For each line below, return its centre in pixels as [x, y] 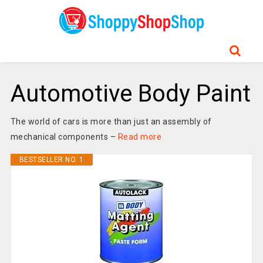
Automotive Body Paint [130, 94]
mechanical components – [64, 137]
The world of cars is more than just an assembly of [111, 122]
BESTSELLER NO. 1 [51, 160]
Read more [140, 137]
